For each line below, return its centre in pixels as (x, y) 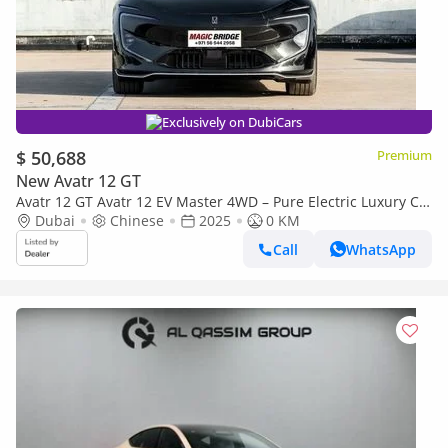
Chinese (137, 220)
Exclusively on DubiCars (232, 122)
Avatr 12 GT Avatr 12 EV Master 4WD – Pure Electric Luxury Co (221, 201)
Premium (404, 155)
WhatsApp (381, 249)
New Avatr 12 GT (78, 181)
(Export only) (57, 220)
